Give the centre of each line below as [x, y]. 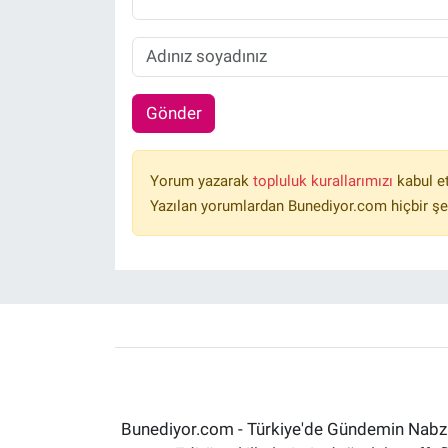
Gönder [173, 113]
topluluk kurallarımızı [324, 181]
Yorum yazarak [201, 181]
